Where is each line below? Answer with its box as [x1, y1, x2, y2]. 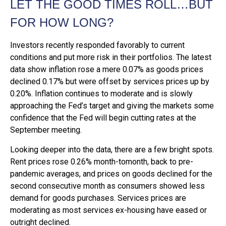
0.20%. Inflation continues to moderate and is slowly [10, 89, 193, 98]
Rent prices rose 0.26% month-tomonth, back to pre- [10, 157, 193, 166]
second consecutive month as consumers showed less [10, 181, 205, 191]
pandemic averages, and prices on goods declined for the [10, 169, 212, 179]
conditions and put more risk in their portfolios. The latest [10, 52, 211, 62]
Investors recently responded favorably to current [10, 40, 185, 50]
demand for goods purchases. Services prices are [10, 193, 186, 203]
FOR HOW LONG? [10, 16, 114, 29]
